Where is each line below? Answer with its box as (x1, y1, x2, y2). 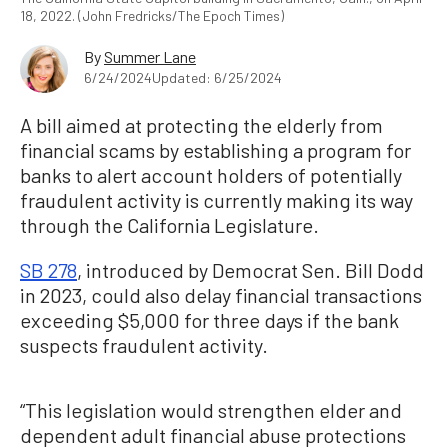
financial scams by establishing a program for (20, 137, 411, 162)
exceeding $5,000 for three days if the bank (20, 307, 399, 332)
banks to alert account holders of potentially (20, 162, 402, 187)
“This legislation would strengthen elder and (20, 397, 402, 422)
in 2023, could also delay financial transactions (20, 282, 422, 307)
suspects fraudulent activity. (20, 332, 268, 357)
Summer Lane (104, 46, 196, 66)
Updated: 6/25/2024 (152, 68, 282, 86)
